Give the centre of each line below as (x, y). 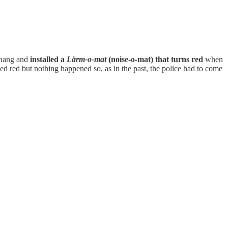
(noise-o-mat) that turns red (156, 59)
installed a (48, 59)
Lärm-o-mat (88, 59)
